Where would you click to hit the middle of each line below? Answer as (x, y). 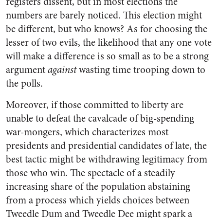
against (62, 70)
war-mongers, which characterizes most (87, 132)
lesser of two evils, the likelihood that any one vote (109, 43)
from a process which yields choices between (98, 200)
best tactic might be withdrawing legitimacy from (107, 159)
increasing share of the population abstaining (98, 187)
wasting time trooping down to (141, 70)
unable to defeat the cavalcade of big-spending (100, 118)
